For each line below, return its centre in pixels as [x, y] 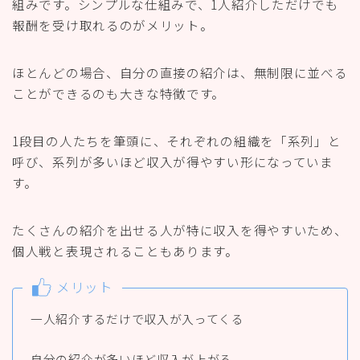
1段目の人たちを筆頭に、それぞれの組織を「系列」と [177, 140]
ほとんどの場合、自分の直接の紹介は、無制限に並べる [180, 72]
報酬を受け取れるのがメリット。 [113, 25]
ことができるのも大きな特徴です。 [119, 93]
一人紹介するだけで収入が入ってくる [137, 319]
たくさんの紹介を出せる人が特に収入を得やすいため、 [180, 229]
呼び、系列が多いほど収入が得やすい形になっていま [173, 161]
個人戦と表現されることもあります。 [125, 250]
